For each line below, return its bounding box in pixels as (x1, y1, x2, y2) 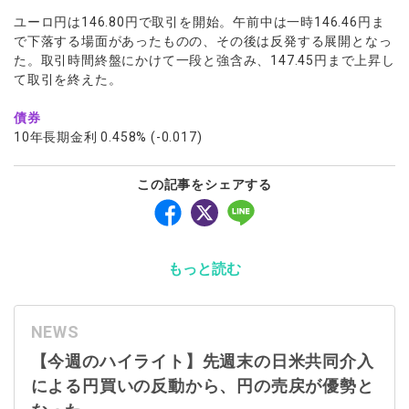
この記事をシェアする (137, 176, 272, 192)
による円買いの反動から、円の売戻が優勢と (30, 376, 374, 395)
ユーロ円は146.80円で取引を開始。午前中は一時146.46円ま (14, 14, 385, 29)
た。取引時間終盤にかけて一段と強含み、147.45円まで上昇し (14, 52, 395, 68)
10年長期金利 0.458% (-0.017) (14, 129, 203, 144)
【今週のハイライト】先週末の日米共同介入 (30, 351, 374, 371)
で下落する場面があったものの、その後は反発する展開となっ (14, 33, 393, 48)
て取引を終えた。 (14, 71, 122, 87)
